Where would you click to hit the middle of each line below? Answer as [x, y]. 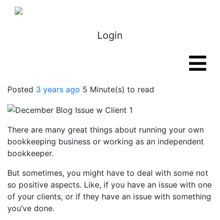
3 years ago [58, 89]
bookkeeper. [30, 153]
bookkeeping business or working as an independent [106, 141]
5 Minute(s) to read [117, 89]
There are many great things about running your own [106, 129]
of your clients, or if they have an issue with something [109, 196]
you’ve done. [31, 208]
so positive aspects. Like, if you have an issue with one [110, 184]
